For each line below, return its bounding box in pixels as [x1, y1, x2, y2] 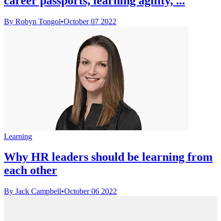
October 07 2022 [64, 17, 116, 26]
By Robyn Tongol [4, 17, 61, 26]
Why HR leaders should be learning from [4, 150, 213, 164]
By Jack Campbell [4, 187, 61, 196]
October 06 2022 [64, 187, 117, 196]
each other [4, 164, 57, 177]
